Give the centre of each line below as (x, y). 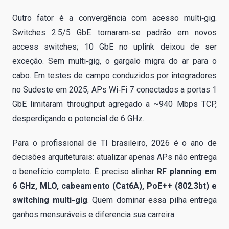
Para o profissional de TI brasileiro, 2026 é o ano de (114, 143)
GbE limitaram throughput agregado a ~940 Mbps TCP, (114, 104)
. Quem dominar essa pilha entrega (152, 200)
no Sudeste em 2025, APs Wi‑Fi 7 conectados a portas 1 (114, 89)
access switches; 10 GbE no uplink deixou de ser (114, 47)
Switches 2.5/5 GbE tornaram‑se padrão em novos (114, 32)
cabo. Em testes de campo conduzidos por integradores (114, 75)
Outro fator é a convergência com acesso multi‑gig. (114, 18)
